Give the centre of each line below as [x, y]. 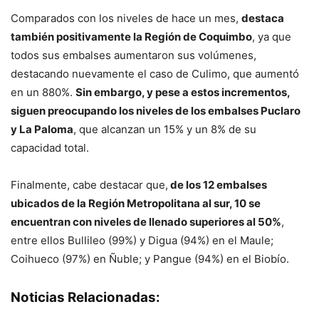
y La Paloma [42, 130]
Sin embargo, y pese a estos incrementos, [183, 93]
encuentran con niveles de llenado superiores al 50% [146, 222]
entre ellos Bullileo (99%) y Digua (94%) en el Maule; [142, 241]
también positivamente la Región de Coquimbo [131, 37]
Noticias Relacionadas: [85, 298]
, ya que [272, 37]
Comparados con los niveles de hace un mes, [126, 19]
